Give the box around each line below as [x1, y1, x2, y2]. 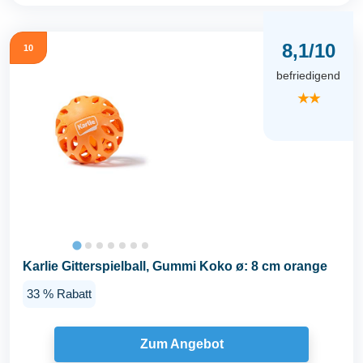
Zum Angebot [139, 337, 224, 352]
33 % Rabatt [27, 286, 92, 301]
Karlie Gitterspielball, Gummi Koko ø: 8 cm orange [23, 259, 327, 274]
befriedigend [276, 69, 340, 83]
